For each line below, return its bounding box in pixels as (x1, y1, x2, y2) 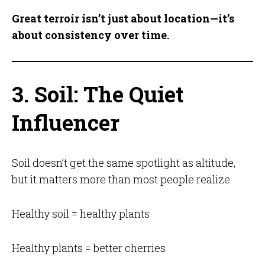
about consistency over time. (11, 28, 169, 43)
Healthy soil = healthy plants (11, 206, 150, 221)
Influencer (11, 108, 119, 137)
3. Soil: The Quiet (11, 80, 183, 109)
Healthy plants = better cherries (11, 241, 166, 256)
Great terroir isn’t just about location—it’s (11, 11, 234, 26)
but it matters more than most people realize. (11, 172, 232, 187)
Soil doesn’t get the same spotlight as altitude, (11, 156, 235, 170)
